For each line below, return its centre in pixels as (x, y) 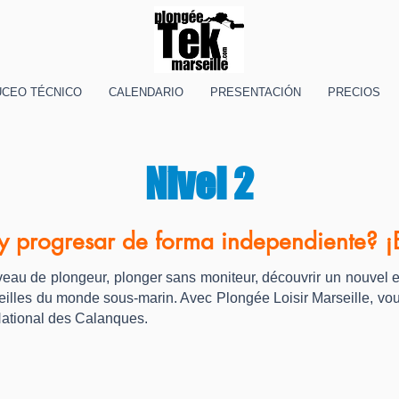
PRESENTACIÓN (256, 92)
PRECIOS (354, 92)
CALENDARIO (146, 92)
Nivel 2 (199, 183)
